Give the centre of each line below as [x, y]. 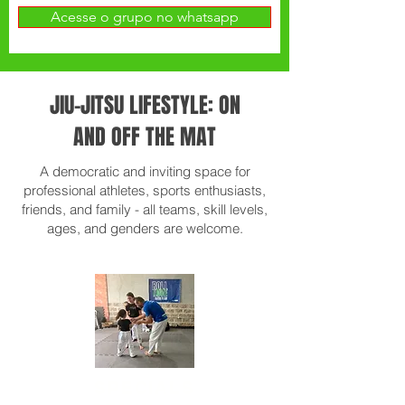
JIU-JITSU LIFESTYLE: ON [145, 105]
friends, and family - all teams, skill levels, [145, 209]
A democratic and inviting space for [145, 171]
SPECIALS [145, 388]
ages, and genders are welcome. [145, 228]
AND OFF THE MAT [145, 137]
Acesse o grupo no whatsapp [145, 17]
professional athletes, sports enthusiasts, [145, 190]
